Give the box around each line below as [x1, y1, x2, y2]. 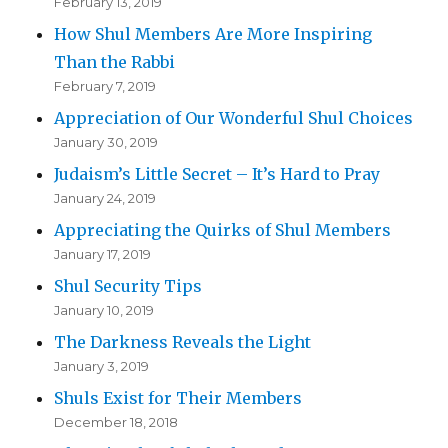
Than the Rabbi [54, 52, 176, 73]
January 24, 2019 [54, 190, 157, 207]
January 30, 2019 [54, 134, 159, 151]
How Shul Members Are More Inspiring [54, 24, 373, 45]
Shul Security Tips [54, 276, 203, 297]
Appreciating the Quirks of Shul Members [54, 220, 392, 241]
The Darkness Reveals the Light [54, 332, 312, 353]
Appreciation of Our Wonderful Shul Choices [54, 108, 414, 129]
